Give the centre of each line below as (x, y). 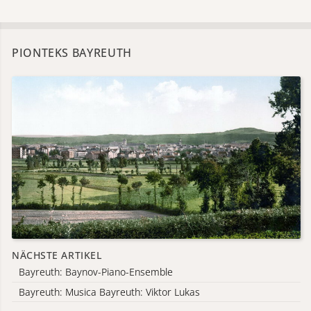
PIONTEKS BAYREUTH (72, 52)
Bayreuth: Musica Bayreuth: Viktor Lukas (109, 292)
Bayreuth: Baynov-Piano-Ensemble (96, 272)
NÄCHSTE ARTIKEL (57, 255)
